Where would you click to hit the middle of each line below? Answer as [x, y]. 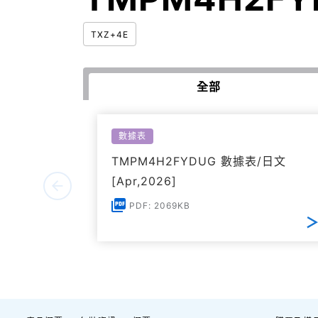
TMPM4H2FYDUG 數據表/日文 [199, 161]
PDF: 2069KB [160, 205]
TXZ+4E [110, 35]
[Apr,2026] [144, 181]
